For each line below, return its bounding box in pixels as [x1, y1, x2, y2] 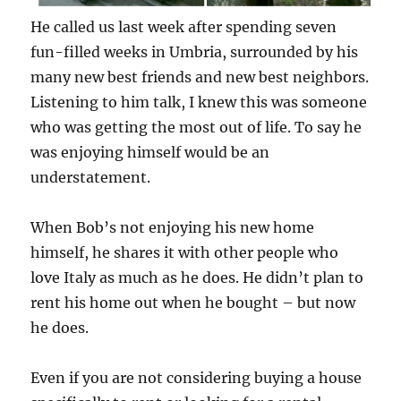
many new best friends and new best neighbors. [30, 67, 370, 86]
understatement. [30, 167, 151, 186]
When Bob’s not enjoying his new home [30, 218, 315, 236]
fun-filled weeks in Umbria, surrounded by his [30, 42, 359, 61]
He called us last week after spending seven [30, 17, 337, 36]
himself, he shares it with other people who [30, 243, 339, 261]
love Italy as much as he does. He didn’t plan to [30, 268, 364, 286]
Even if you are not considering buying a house [30, 368, 363, 387]
